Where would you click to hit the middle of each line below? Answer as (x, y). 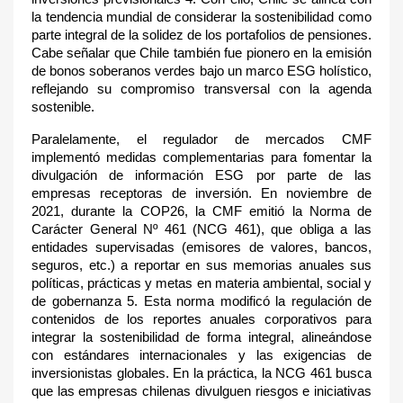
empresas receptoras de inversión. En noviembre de (201, 193)
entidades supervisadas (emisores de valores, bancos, (201, 247)
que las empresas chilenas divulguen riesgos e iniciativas (201, 391)
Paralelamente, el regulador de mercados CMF (201, 139)
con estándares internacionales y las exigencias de (201, 355)
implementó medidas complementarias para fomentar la (201, 157)
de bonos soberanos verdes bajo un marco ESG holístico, (201, 71)
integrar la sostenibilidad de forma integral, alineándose (201, 337)
